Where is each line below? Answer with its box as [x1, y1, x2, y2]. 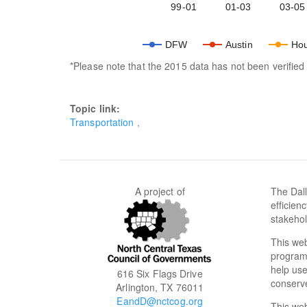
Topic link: [70, 101, 123, 115]
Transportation [70, 114, 134, 129]
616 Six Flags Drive [116, 266, 203, 280]
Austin [225, 38, 253, 50]
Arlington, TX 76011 [116, 280, 204, 294]
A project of [134, 184, 185, 198]
